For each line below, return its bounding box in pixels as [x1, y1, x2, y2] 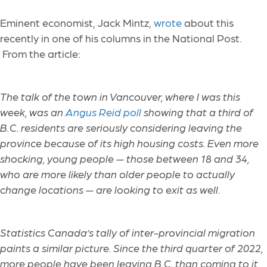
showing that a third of [141, 105, 253, 119]
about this [182, 16, 234, 29]
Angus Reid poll [66, 105, 141, 119]
